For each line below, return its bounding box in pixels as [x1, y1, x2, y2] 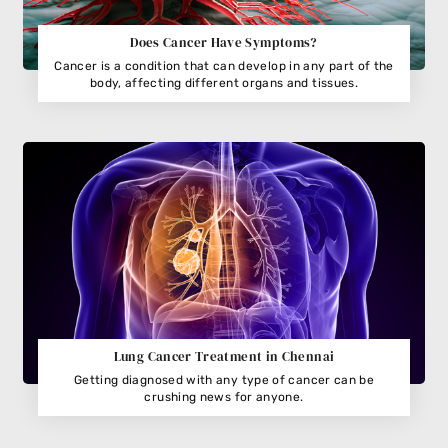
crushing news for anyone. [144, 389, 304, 404]
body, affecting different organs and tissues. [89, 75, 359, 90]
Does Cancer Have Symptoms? [130, 33, 318, 51]
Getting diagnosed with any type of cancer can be [73, 372, 375, 387]
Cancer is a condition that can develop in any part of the [54, 58, 394, 73]
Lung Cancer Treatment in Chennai [113, 347, 335, 365]
